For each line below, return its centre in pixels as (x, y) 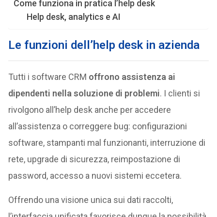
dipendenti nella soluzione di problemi (84, 93)
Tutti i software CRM (49, 77)
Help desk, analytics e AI (74, 16)
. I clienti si (180, 93)
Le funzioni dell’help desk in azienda (104, 45)
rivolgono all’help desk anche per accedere (90, 109)
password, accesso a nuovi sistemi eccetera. (95, 175)
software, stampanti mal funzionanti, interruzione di (107, 142)
